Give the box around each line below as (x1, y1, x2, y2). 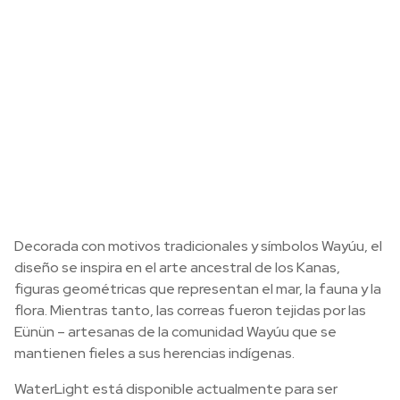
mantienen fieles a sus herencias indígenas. (14, 344, 295, 363)
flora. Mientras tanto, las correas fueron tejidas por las (14, 301, 366, 321)
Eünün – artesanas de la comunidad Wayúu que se (14, 322, 337, 342)
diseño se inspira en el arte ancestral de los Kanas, (14, 258, 340, 278)
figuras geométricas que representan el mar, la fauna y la (14, 279, 381, 299)
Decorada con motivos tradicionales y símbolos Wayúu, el (14, 237, 382, 256)
